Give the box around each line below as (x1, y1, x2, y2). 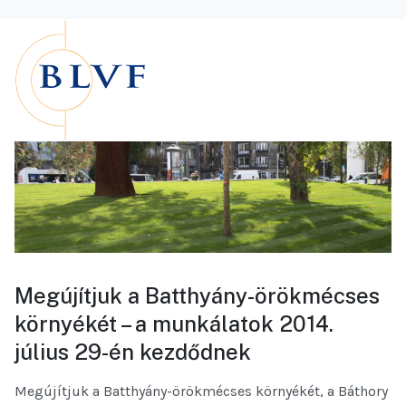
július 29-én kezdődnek (14, 338, 251, 364)
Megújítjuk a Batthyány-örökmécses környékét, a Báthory (14, 382, 388, 400)
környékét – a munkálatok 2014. (14, 310, 333, 336)
